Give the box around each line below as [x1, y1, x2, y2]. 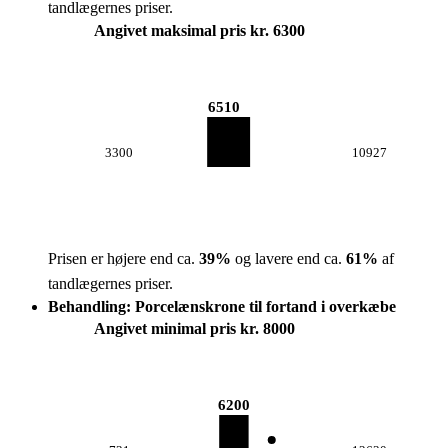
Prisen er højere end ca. [48, 250, 199, 267]
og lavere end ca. [231, 250, 346, 267]
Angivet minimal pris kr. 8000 [94, 320, 295, 337]
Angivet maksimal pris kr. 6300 [94, 22, 305, 39]
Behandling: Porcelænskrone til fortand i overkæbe [48, 298, 396, 315]
